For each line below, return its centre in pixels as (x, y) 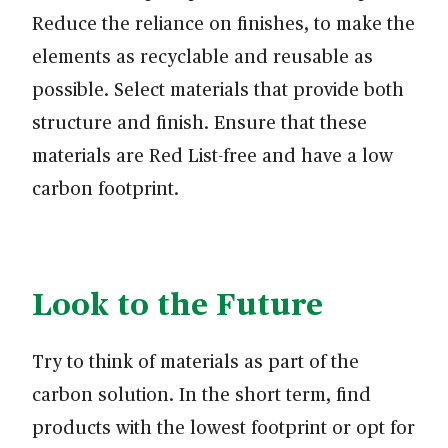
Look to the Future (177, 302)
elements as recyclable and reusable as (202, 55)
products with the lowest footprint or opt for (223, 426)
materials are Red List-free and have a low (212, 154)
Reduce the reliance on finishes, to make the (223, 22)
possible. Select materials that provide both (218, 88)
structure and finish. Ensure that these (199, 121)
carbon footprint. (108, 187)
